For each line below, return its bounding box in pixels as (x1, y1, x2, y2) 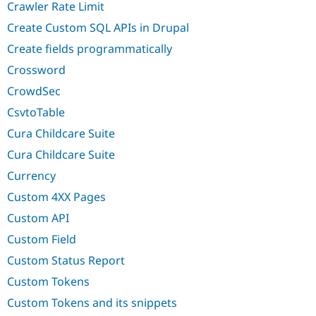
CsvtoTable (7, 104, 65, 121)
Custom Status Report (7, 253, 125, 269)
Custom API (7, 210, 69, 226)
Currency (7, 168, 56, 184)
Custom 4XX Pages (7, 189, 106, 205)
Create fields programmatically (7, 41, 172, 57)
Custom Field (7, 231, 76, 248)
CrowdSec (7, 83, 61, 99)
